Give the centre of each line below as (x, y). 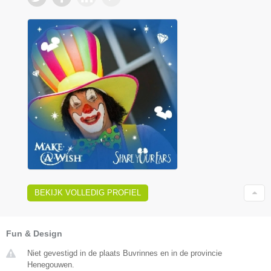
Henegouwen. (51, 264)
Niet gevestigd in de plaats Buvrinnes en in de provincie (125, 253)
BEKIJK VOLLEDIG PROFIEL (88, 192)
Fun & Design (34, 233)
